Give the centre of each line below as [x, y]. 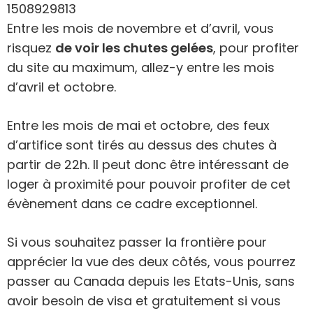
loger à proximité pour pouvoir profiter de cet [149, 184]
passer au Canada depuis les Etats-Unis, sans [151, 281]
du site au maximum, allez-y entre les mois [141, 67]
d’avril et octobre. [61, 87]
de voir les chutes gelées [134, 48]
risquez [31, 48]
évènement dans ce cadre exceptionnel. [132, 203]
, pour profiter [256, 48]
